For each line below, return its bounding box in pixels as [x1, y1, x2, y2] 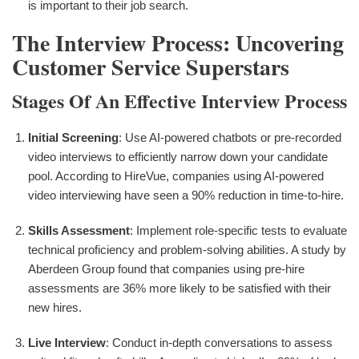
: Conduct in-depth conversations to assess [106, 335, 333, 349]
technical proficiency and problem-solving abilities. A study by [28, 242, 346, 256]
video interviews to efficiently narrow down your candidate [28, 149, 328, 163]
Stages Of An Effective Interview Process [12, 86, 347, 115]
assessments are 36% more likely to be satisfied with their [28, 280, 331, 295]
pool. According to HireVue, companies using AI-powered [28, 168, 324, 183]
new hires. [28, 300, 82, 314]
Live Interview [28, 335, 106, 349]
